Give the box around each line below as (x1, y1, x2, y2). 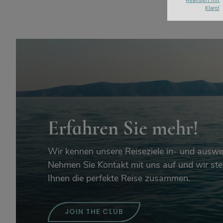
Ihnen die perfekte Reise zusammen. (48, 172, 190, 184)
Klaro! (205, 4, 220, 12)
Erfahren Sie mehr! (48, 115, 199, 140)
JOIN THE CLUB (65, 207, 123, 217)
